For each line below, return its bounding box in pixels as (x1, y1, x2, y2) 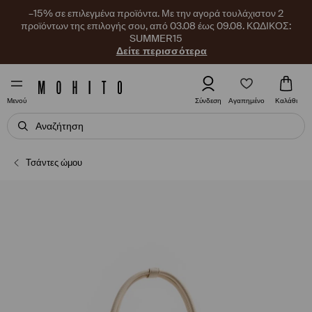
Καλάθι (275, 96, 297, 105)
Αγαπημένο (228, 95, 265, 105)
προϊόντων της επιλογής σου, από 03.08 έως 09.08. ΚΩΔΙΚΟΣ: (21, 19, 291, 32)
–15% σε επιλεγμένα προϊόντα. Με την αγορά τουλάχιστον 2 (29, 7, 283, 19)
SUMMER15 (130, 32, 182, 45)
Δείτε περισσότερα (116, 45, 208, 57)
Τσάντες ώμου (26, 157, 83, 169)
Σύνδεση (195, 96, 221, 105)
